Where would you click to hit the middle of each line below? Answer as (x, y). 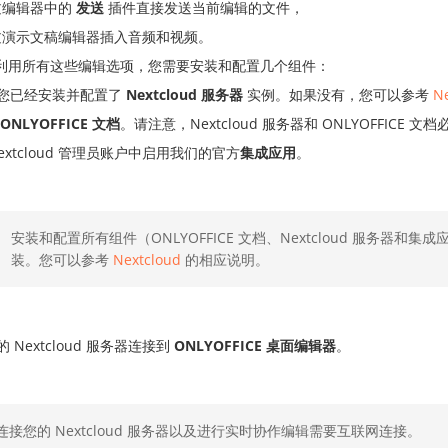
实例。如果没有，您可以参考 (338, 94)
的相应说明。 (225, 259)
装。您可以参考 (62, 259)
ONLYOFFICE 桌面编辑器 (255, 345)
